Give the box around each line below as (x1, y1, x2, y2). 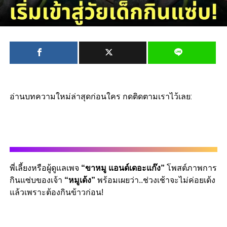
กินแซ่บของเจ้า (9, 176, 64, 185)
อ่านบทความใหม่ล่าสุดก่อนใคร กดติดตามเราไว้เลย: (9, 92, 192, 102)
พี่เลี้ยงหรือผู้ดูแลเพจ (9, 164, 81, 173)
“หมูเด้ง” (64, 176, 97, 185)
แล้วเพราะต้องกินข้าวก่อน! (9, 188, 103, 197)
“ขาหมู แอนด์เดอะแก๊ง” (81, 164, 167, 173)
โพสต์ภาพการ (166, 164, 217, 173)
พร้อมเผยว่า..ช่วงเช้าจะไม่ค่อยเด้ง (97, 176, 215, 185)
